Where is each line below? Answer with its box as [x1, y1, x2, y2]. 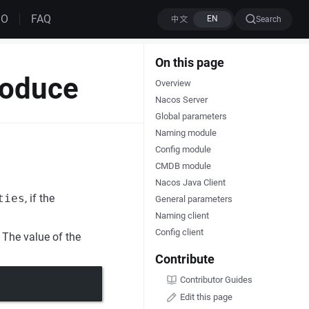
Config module [154, 144, 211, 154]
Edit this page [179, 292, 232, 303]
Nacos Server [154, 94, 208, 105]
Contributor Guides [179, 275, 252, 286]
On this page [154, 55, 224, 70]
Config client [154, 227, 203, 237]
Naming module [154, 128, 217, 138]
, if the [25, 192, 54, 205]
